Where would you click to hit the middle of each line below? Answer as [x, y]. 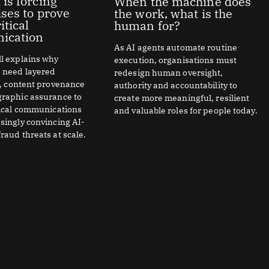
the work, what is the [174, 13]
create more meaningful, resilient [182, 98]
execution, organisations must [175, 60]
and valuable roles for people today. [186, 110]
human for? [147, 25]
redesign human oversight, [169, 72]
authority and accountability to [176, 85]
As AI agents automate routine [176, 47]
